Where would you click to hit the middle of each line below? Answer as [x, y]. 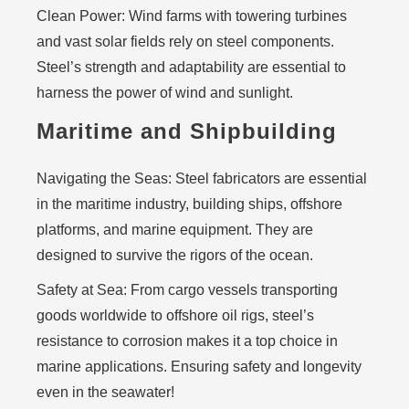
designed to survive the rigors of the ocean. [175, 255]
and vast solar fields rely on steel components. [185, 42]
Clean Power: [81, 16]
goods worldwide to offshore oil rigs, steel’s [175, 315]
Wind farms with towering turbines [236, 16]
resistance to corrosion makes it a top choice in [187, 341]
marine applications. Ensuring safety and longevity [199, 367]
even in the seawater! [105, 392]
